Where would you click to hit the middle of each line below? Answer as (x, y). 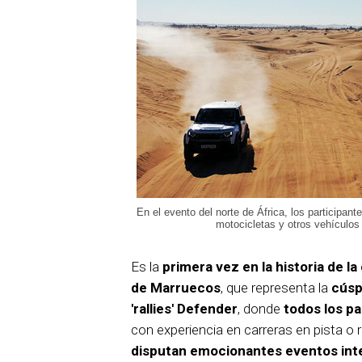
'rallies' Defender (184, 309)
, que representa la (276, 288)
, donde (261, 309)
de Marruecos (176, 288)
